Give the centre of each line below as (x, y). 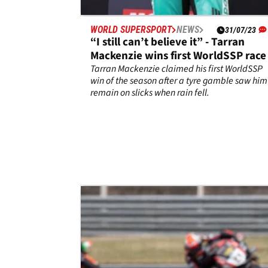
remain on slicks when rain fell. (150, 93)
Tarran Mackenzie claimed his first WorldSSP (176, 69)
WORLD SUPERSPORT (131, 30)
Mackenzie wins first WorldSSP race (178, 56)
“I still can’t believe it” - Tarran (167, 42)
